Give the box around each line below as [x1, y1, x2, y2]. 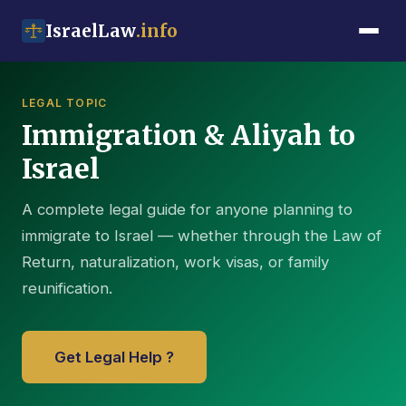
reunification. [22, 279, 112, 297]
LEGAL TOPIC [22, 96, 108, 110]
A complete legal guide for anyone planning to [22, 200, 353, 218]
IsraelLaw [45, 20, 136, 42]
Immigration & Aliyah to [22, 118, 355, 152]
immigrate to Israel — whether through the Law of [22, 227, 382, 245]
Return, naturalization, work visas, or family [22, 253, 329, 271]
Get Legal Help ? [54, 348, 174, 366]
